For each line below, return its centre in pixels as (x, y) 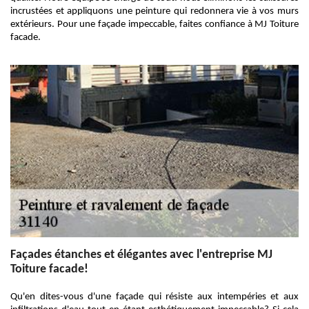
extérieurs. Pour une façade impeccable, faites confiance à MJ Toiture (154, 24)
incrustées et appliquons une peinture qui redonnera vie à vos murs (154, 11)
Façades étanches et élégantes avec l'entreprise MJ (141, 255)
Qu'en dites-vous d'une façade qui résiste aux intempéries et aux (154, 297)
